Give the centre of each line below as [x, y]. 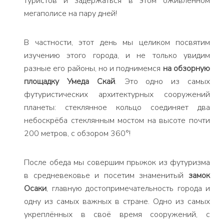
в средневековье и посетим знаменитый [106, 175]
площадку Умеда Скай [69, 81]
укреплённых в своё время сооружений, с [117, 214]
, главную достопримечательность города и [128, 188]
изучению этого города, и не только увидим [117, 55]
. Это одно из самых [162, 81]
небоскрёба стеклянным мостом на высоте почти [117, 120]
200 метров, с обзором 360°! [77, 133]
